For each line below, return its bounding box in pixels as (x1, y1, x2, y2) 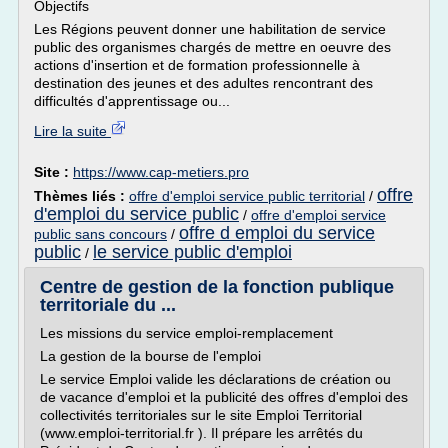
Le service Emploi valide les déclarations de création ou (40, 371, 391, 387)
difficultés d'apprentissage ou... (34, 93, 230, 109)
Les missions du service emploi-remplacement (40, 325, 333, 341)
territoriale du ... (40, 295, 176, 315)
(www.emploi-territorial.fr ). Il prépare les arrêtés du (40, 425, 363, 441)
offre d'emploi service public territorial (129, 188, 365, 204)
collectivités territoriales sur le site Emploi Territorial (40, 407, 362, 423)
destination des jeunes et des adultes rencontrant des (34, 75, 373, 91)
